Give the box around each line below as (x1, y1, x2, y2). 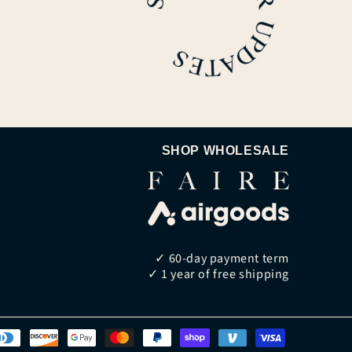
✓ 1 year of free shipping (147, 266, 289, 284)
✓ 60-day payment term (155, 250, 289, 268)
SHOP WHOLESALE (161, 144, 289, 158)
